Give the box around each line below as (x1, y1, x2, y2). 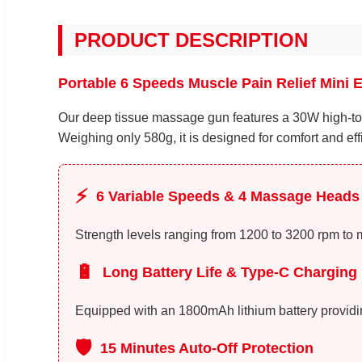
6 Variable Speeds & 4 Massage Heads (96, 187, 360, 204)
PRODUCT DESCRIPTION (74, 28, 308, 51)
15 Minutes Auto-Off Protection (100, 339, 314, 356)
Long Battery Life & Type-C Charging (103, 263, 357, 280)
